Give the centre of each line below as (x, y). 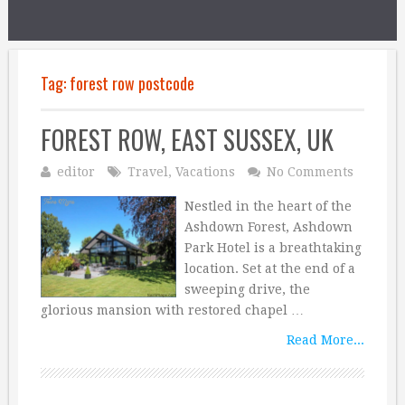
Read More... (325, 340)
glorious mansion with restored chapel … (172, 310)
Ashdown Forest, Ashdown (268, 227)
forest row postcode (132, 83)
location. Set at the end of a (269, 268)
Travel (148, 172)
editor (76, 172)
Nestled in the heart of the (268, 206)
